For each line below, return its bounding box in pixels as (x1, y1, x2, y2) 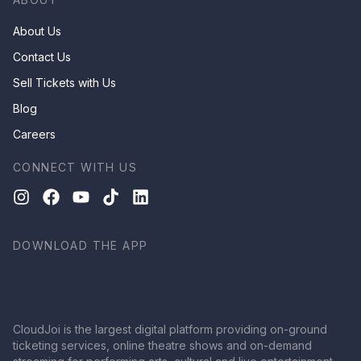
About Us (13, 24, 61, 39)
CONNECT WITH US (13, 160, 137, 175)
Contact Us (13, 50, 71, 64)
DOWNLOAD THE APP (13, 239, 148, 253)
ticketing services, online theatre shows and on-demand (13, 338, 312, 353)
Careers (13, 127, 56, 142)
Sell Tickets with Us (13, 76, 116, 90)
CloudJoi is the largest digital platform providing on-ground (13, 322, 327, 337)
